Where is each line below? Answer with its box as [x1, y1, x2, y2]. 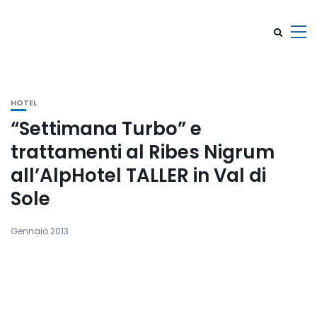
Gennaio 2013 [11, 225, 69, 237]
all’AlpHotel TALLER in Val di [11, 163, 266, 188]
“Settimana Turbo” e [11, 116, 202, 142]
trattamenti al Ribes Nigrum [11, 139, 275, 165]
